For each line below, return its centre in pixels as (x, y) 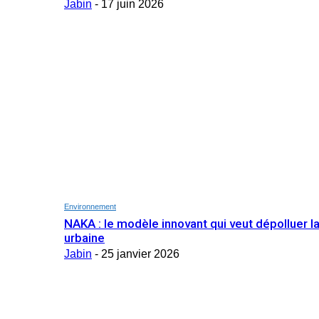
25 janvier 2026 (140, 253)
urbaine (84, 237)
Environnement (90, 206)
